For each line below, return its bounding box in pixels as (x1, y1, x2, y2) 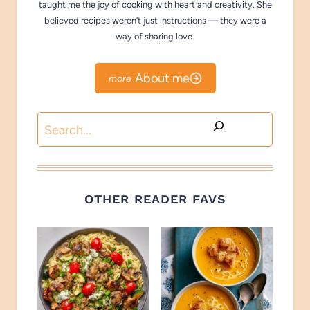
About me (134, 70, 190, 86)
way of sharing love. (116, 30, 194, 42)
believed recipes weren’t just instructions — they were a (44, 15, 266, 26)
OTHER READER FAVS (84, 192, 226, 207)
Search (37, 114, 75, 130)
